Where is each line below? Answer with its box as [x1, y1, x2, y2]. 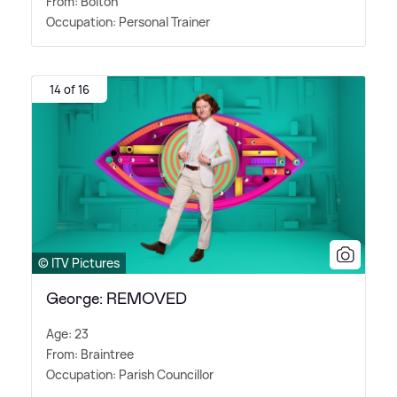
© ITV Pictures [38, 254, 120, 272]
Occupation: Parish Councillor [46, 366, 214, 384]
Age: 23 [46, 325, 89, 343]
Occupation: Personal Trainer [46, 13, 210, 31]
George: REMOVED [46, 288, 187, 310]
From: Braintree [46, 346, 134, 363]
